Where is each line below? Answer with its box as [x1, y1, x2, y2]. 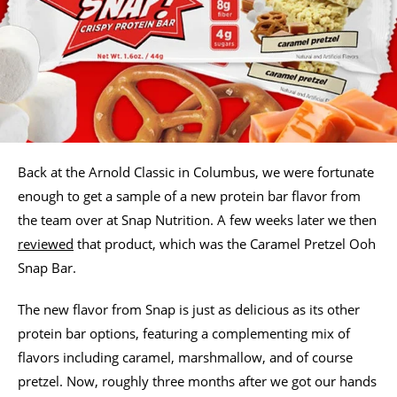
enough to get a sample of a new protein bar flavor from [18, 186, 361, 205]
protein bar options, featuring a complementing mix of [18, 323, 350, 342]
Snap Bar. [18, 258, 76, 276]
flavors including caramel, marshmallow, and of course [18, 347, 353, 366]
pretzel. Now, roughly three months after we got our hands [18, 371, 377, 390]
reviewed [18, 234, 74, 253]
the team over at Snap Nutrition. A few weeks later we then [18, 210, 377, 229]
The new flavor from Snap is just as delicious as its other [18, 300, 360, 318]
